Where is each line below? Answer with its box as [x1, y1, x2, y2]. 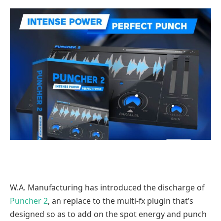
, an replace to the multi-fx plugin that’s [48, 195, 193, 207]
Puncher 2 [10, 195, 48, 207]
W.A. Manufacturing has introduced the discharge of [10, 182, 204, 193]
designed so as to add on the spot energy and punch [10, 209, 207, 220]
